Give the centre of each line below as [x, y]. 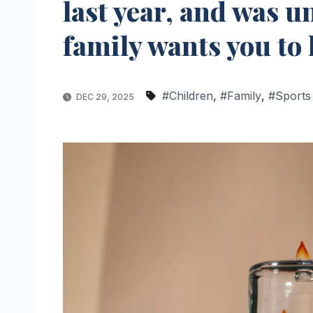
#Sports [290, 95]
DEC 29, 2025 [105, 96]
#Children [188, 95]
